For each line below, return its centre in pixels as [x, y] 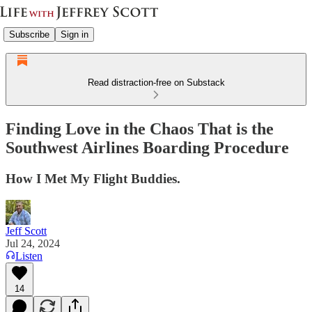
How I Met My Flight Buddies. [93, 178]
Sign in [75, 34]
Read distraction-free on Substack [156, 83]
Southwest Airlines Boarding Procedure [147, 147]
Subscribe [29, 34]
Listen [29, 256]
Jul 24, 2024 [33, 243]
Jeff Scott [26, 231]
